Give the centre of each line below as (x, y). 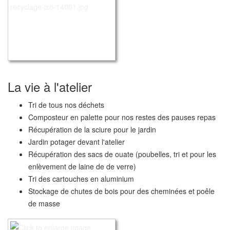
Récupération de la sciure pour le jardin (92, 129)
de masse (44, 203)
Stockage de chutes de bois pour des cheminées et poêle (121, 191)
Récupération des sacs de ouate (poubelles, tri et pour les (122, 154)
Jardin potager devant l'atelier (76, 141)
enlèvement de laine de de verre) (82, 166)
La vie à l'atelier (50, 86)
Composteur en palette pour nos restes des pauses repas (122, 117)
